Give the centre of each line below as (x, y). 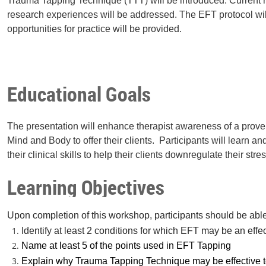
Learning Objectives (86, 187)
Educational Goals (79, 94)
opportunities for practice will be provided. (95, 29)
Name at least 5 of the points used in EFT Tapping (126, 246)
